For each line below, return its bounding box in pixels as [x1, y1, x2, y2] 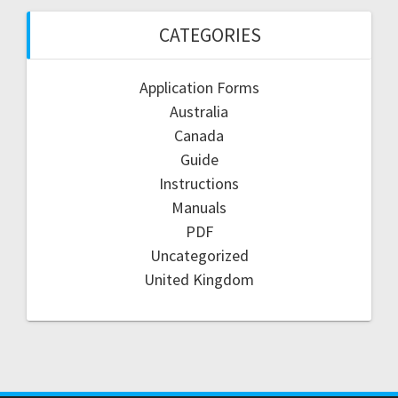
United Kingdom [144, 268, 254, 290]
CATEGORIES [158, 22, 261, 47]
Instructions [159, 172, 239, 194]
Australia [170, 100, 228, 122]
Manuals [171, 196, 227, 218]
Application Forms [139, 76, 259, 98]
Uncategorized [149, 244, 249, 266]
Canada [174, 124, 224, 146]
